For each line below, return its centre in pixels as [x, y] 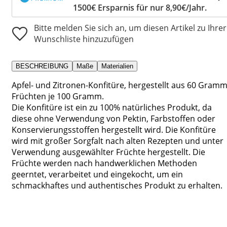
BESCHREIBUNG [42, 66]
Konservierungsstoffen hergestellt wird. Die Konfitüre [114, 129]
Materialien [117, 66]
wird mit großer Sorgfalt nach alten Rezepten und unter [118, 141]
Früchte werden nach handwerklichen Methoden [104, 163]
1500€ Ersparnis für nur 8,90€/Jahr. [140, 7]
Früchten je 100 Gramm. [58, 96]
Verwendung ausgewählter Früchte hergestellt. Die [108, 152]
